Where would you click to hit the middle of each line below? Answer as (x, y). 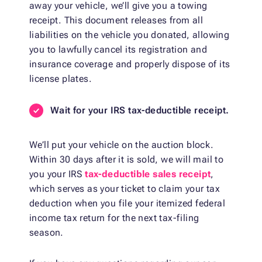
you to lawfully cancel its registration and (118, 50)
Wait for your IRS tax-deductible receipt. (140, 111)
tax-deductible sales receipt (148, 174)
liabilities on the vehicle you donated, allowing (130, 35)
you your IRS (57, 174)
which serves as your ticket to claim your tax (125, 189)
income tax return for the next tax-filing (114, 218)
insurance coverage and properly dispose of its (130, 64)
